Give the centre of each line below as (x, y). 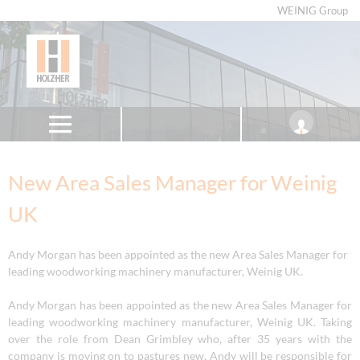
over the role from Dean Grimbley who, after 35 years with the (180, 338)
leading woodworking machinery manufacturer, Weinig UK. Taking (180, 321)
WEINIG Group (313, 11)
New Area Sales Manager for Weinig (172, 182)
